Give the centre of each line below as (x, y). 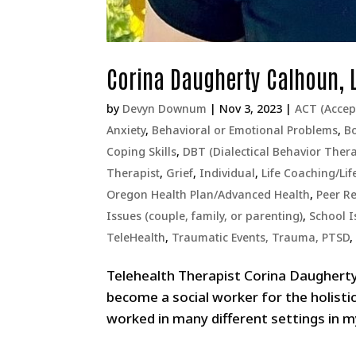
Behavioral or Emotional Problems (245, 130)
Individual (228, 172)
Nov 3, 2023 (251, 108)
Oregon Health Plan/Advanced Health (209, 194)
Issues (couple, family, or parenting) (205, 215)
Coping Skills (142, 151)
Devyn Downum (165, 108)
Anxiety (126, 130)
